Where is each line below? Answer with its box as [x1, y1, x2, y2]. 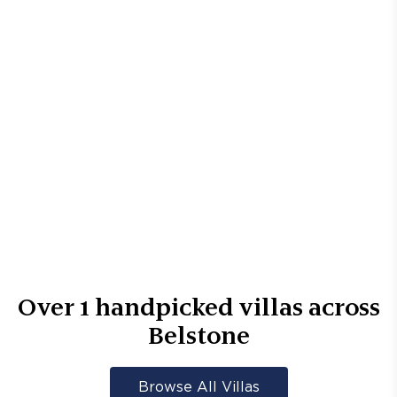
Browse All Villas [137, 381, 260, 394]
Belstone [147, 321, 250, 349]
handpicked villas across [89, 292, 380, 321]
